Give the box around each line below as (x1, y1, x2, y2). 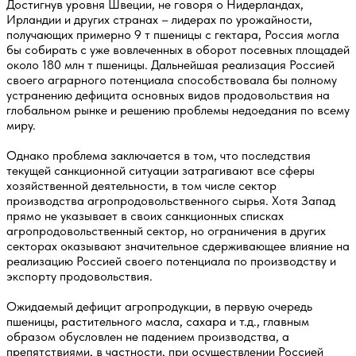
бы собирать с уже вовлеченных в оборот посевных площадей (6, 41, 350, 57)
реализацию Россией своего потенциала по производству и (6, 253, 336, 269)
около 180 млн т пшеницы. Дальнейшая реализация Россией (6, 56, 335, 72)
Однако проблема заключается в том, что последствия (6, 147, 311, 163)
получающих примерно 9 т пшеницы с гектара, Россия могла (6, 26, 339, 42)
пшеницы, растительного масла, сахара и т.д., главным (6, 313, 309, 329)
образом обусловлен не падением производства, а (6, 328, 289, 344)
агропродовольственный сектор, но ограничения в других (6, 222, 326, 238)
